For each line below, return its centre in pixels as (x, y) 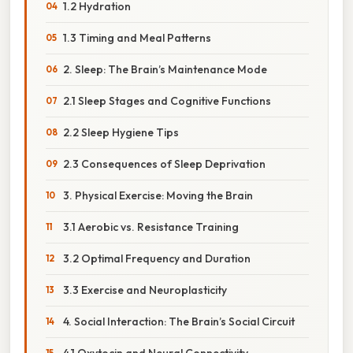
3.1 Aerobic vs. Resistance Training (151, 227)
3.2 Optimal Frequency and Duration (157, 258)
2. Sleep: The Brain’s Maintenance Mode (165, 69)
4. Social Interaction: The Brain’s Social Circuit (179, 321)
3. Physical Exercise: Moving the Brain (158, 195)
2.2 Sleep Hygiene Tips (121, 132)
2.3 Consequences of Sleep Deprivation (164, 163)
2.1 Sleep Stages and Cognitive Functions (167, 100)
